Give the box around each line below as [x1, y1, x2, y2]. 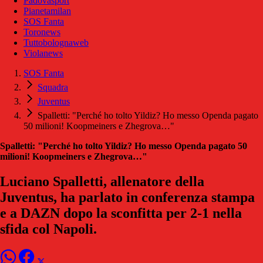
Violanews [23, 48, 63, 59]
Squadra [38, 82, 68, 93]
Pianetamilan [23, 6, 71, 16]
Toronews [23, 27, 60, 38]
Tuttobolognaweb [23, 38, 89, 48]
